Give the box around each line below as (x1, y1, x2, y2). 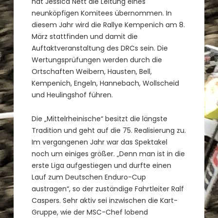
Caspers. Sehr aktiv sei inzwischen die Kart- (32, 196, 178, 206)
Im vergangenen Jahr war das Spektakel (32, 137, 168, 147)
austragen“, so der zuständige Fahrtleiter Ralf (32, 184, 184, 194)
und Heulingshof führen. (32, 90, 113, 100)
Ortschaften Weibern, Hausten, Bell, (32, 67, 152, 77)
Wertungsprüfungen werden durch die (32, 55, 163, 65)
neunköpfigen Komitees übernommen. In (32, 8, 172, 18)
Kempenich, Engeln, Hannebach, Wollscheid (32, 78, 180, 89)
